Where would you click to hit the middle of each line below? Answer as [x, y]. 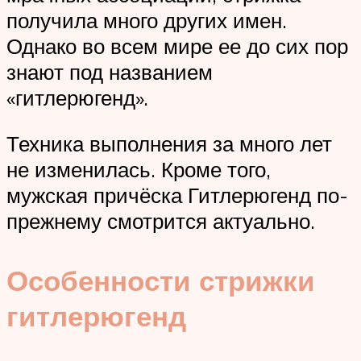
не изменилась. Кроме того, [139, 170]
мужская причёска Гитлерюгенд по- [177, 195]
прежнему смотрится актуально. [161, 221]
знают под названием [110, 71]
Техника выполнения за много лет [169, 144]
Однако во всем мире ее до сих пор [177, 46]
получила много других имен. [147, 20]
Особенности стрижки [161, 280]
